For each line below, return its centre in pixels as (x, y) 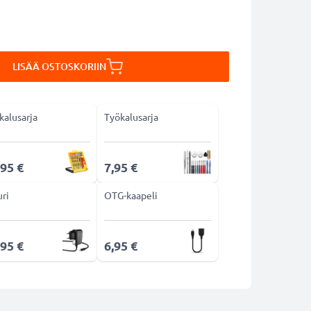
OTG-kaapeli (131, 195)
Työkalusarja (131, 117)
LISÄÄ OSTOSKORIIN (59, 66)
